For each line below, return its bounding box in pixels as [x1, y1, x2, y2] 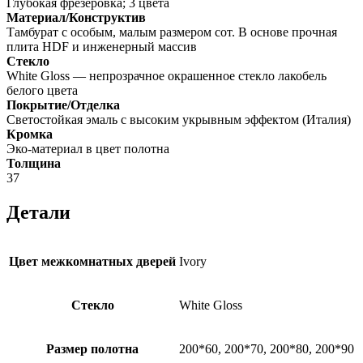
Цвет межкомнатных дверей [9, 254, 176, 269]
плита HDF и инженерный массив [6, 39, 197, 53]
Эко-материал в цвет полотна [6, 141, 169, 156]
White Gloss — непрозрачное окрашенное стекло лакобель [6, 68, 327, 83]
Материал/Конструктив [6, 10, 146, 24]
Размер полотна [46, 342, 139, 357]
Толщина [6, 156, 61, 170]
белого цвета [6, 83, 78, 97]
